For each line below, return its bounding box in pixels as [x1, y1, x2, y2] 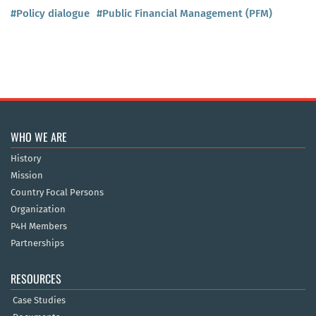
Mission [11, 170, 43, 181]
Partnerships [11, 238, 64, 249]
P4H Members [11, 221, 67, 232]
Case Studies [13, 295, 66, 306]
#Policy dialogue [11, 7, 90, 20]
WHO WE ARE [11, 128, 67, 146]
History [11, 153, 41, 164]
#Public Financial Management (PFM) [97, 7, 272, 20]
